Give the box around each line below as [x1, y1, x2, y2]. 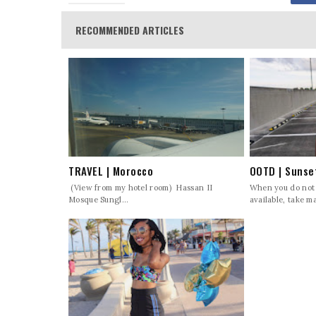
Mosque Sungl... [68, 195, 129, 205]
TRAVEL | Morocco [68, 163, 153, 179]
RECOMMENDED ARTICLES [75, 22, 184, 37]
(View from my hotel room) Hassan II [68, 183, 213, 193]
